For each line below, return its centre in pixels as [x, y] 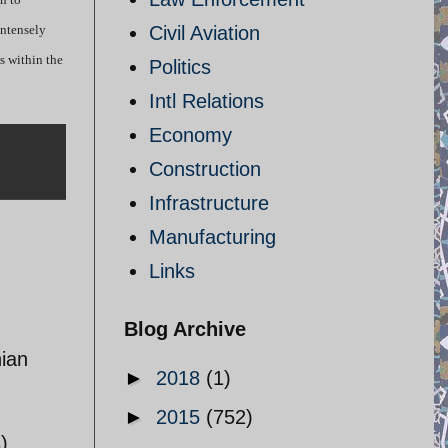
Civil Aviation [204, 33]
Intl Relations [206, 101]
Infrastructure [209, 203]
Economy [190, 135]
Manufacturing [212, 237]
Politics [180, 67]
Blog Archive [185, 329]
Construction [205, 169]
